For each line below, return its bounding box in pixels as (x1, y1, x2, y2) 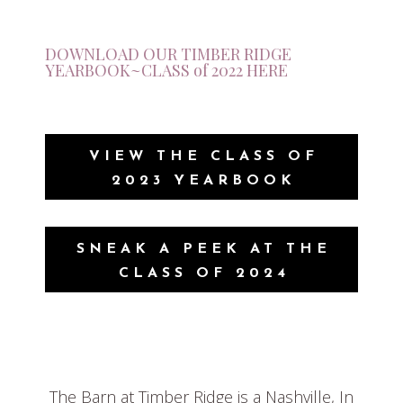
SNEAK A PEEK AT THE (76, 242, 331, 257)
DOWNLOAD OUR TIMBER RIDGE (45, 43, 291, 66)
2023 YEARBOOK (112, 174, 296, 189)
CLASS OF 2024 (118, 266, 290, 282)
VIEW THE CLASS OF (89, 149, 318, 165)
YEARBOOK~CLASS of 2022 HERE (45, 59, 288, 82)
